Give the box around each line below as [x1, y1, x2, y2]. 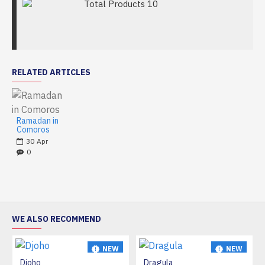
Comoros [17, 124, 50, 135]
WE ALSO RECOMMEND [12, 214, 101, 224]
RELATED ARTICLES [12, 67, 91, 77]
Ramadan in [17, 115, 59, 126]
